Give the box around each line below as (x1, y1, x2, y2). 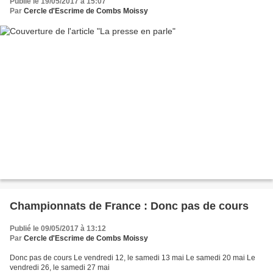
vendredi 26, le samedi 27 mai (10, 263, 110, 272)
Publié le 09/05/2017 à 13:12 (10, 224, 106, 233)
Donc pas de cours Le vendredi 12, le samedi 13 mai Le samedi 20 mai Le (10, 253, 255, 262)
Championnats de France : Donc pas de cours (10, 199, 249, 212)
